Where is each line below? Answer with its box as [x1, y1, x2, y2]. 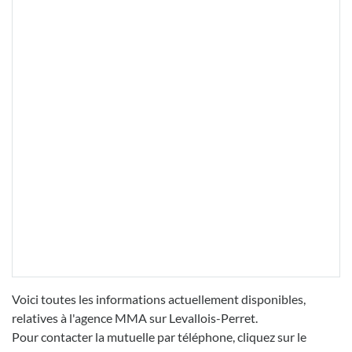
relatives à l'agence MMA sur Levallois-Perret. [12, 310, 258, 326]
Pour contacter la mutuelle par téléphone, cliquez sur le [12, 329, 306, 345]
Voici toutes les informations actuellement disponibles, [12, 291, 306, 307]
